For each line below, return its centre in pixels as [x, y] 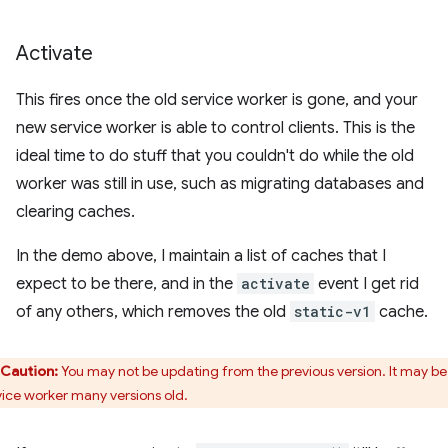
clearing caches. [75, 211]
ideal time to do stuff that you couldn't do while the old [215, 155]
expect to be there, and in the [126, 283]
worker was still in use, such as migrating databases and [220, 183]
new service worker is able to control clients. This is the [215, 127]
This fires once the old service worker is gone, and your [217, 99]
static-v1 [332, 311]
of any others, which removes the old [153, 311]
